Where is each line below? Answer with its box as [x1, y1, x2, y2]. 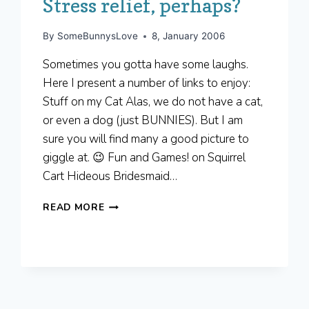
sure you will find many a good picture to [43, 131, 250, 148]
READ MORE [43, 201, 105, 215]
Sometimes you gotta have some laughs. [43, 57, 249, 73]
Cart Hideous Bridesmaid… [43, 168, 178, 185]
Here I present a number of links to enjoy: [43, 75, 251, 92]
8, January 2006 [151, 30, 225, 42]
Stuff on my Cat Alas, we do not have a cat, [43, 94, 263, 110]
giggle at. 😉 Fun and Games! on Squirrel [43, 150, 246, 166]
